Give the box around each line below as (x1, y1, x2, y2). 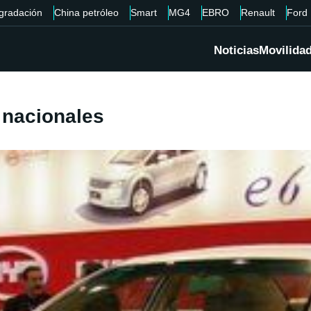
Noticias (214, 44, 259, 58)
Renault (240, 7, 275, 18)
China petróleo (53, 7, 119, 18)
